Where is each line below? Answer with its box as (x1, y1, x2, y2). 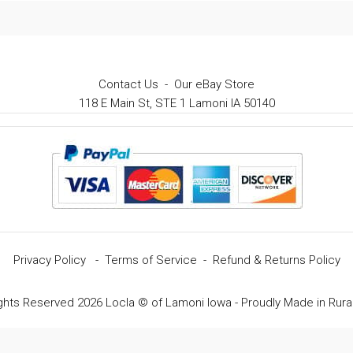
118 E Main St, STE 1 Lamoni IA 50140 (78, 96, 275, 110)
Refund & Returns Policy (212, 252, 340, 267)
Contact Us (98, 77, 158, 91)
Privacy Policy (13, 252, 86, 267)
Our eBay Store (174, 77, 255, 91)
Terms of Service (104, 252, 197, 267)
